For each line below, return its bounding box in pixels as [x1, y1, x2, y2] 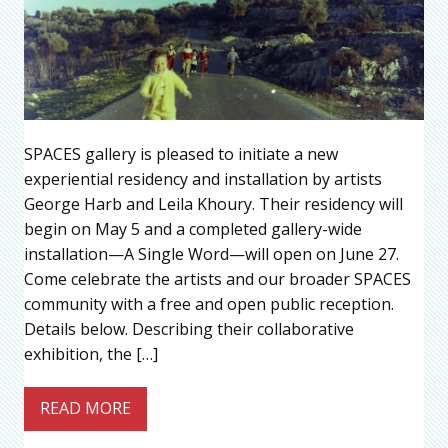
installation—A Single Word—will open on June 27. [24, 242, 399, 265]
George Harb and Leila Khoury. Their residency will [24, 192, 403, 215]
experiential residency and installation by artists [24, 167, 382, 190]
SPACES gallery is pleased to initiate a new [24, 142, 338, 165]
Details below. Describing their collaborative [24, 317, 354, 340]
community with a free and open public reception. [24, 292, 394, 315]
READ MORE [40, 397, 131, 420]
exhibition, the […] [24, 342, 158, 365]
